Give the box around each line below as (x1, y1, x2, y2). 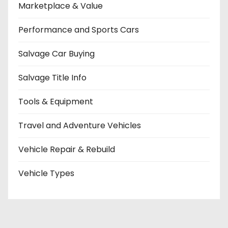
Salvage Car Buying (18, 48, 95, 60)
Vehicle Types (18, 167, 74, 180)
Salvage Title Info (18, 72, 87, 84)
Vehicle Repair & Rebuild (18, 144, 115, 156)
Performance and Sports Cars (18, 24, 139, 36)
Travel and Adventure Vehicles (18, 120, 141, 132)
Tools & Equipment (18, 96, 93, 108)
